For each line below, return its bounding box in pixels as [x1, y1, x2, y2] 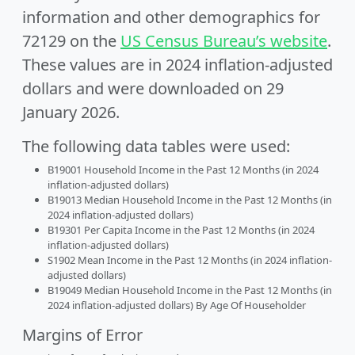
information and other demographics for [22, 6, 320, 28]
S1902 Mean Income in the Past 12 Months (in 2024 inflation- [48, 253, 332, 267]
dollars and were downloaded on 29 [22, 78, 284, 99]
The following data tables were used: [22, 136, 290, 157]
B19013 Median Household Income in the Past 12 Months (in [48, 193, 332, 207]
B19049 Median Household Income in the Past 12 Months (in [48, 283, 332, 297]
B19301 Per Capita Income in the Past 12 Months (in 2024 [48, 223, 315, 237]
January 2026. [22, 101, 120, 123]
